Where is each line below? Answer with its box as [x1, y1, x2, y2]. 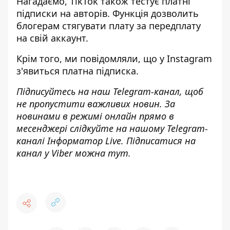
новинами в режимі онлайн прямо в [16, 110, 174, 122]
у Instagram [160, 52, 212, 65]
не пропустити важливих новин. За [16, 98, 175, 110]
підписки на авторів [16, 7, 107, 20]
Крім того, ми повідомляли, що [16, 52, 157, 65]
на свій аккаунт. [16, 32, 91, 44]
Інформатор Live [47, 135, 121, 147]
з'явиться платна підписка [16, 65, 136, 77]
